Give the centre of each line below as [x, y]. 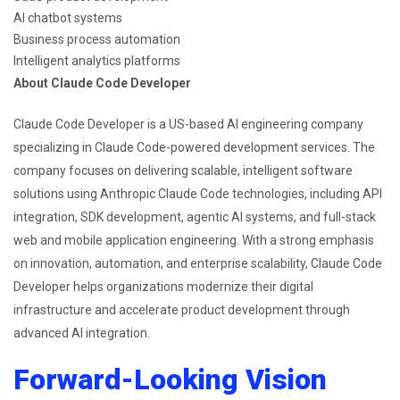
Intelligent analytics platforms [97, 60]
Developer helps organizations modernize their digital [163, 286]
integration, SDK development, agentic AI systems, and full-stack [195, 217]
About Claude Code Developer [102, 83]
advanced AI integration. [82, 333]
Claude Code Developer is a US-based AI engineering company [188, 124]
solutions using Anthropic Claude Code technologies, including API [198, 193]
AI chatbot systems [68, 17]
